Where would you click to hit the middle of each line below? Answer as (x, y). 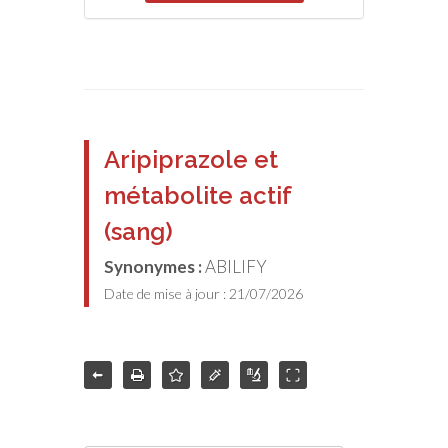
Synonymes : (154, 266)
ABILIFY (236, 266)
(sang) (138, 231)
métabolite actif (197, 195)
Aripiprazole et (191, 159)
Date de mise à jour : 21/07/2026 (203, 293)
